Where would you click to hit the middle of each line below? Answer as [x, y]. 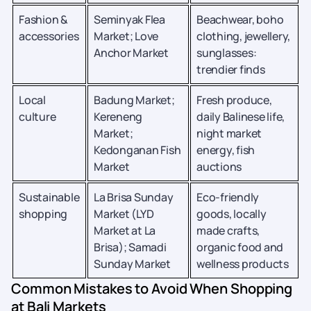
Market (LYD [124, 214]
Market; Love [126, 36]
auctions [220, 167]
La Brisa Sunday [134, 197]
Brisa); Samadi [130, 247]
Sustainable [49, 197]
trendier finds [231, 69]
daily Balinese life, [241, 117]
